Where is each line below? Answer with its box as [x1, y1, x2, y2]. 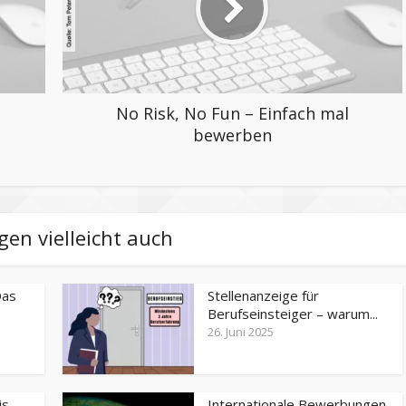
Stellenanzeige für [208, 285, 319, 304]
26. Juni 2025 [208, 323, 274, 340]
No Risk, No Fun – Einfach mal [115, 101, 349, 124]
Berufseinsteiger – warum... [208, 304, 378, 323]
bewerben [192, 123, 272, 146]
